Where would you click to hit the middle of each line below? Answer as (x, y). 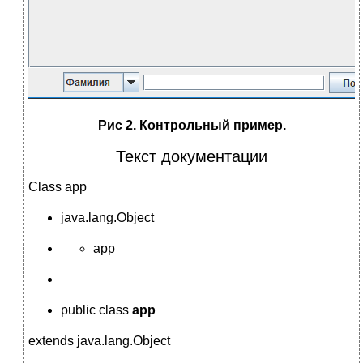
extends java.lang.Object (99, 340)
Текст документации (192, 156)
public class (96, 310)
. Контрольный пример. (209, 125)
